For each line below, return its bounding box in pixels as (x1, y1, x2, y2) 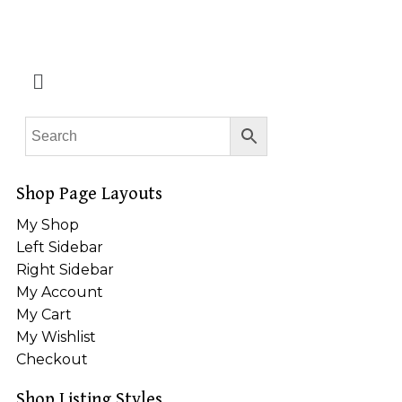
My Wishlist (16, 328, 96, 346)
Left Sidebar (16, 239, 103, 257)
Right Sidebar (16, 261, 114, 279)
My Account (16, 284, 103, 301)
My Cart (16, 306, 72, 324)
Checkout (16, 351, 88, 369)
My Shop (16, 216, 79, 234)
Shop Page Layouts (16, 184, 162, 205)
